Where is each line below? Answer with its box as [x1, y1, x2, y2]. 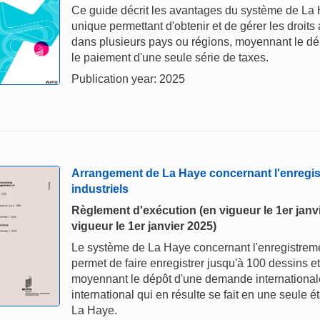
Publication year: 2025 [71, 73, 185, 85]
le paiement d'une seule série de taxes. [71, 51, 269, 64]
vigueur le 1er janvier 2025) [71, 220, 216, 233]
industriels [71, 183, 129, 196]
